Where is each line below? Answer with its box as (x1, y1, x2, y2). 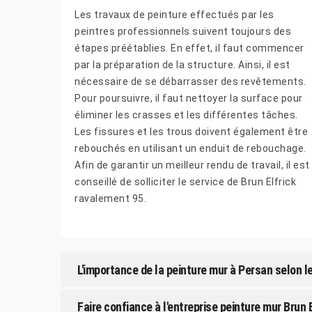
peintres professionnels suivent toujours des (75, 25, 291, 37)
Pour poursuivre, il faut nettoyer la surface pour (75, 92, 303, 104)
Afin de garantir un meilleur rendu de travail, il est (75, 159, 310, 171)
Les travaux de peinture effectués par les (75, 8, 274, 20)
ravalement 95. (75, 192, 146, 204)
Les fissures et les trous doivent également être (75, 125, 308, 137)
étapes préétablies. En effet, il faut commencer (75, 42, 304, 54)
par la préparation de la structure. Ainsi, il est (75, 58, 290, 70)
